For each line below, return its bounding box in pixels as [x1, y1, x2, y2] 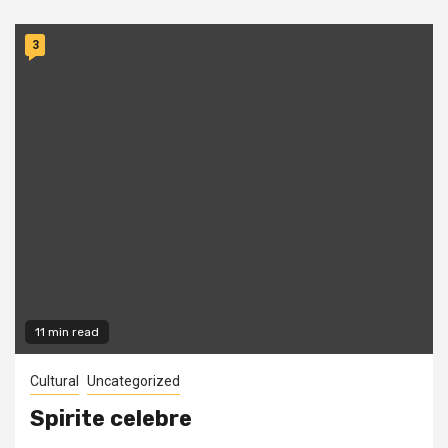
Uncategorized [87, 373, 180, 390]
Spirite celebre [30, 405, 192, 433]
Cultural [30, 373, 79, 390]
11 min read [35, 325, 99, 340]
